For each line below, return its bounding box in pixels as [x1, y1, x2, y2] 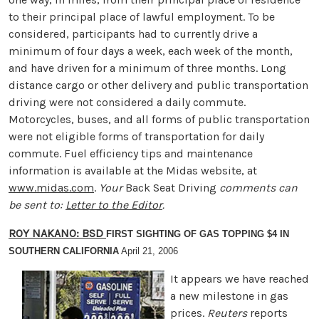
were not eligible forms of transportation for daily [9, 130, 264, 143]
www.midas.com [9, 181, 94, 194]
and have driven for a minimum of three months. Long [9, 61, 286, 75]
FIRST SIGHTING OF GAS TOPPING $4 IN [106, 229, 289, 239]
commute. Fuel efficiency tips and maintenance [9, 147, 253, 160]
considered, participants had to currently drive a [9, 27, 258, 41]
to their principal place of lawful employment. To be [9, 10, 275, 23]
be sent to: [9, 198, 66, 211]
